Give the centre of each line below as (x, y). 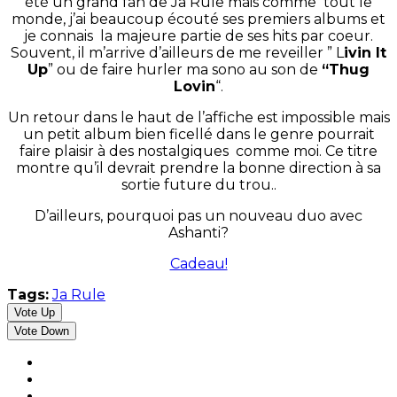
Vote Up (35, 313)
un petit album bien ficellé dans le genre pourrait (198, 135)
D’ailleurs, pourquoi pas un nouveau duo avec (198, 216)
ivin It (365, 53)
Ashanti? (198, 233)
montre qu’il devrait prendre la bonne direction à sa (198, 168)
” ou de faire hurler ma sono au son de (185, 70)
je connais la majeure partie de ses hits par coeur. (198, 36)
